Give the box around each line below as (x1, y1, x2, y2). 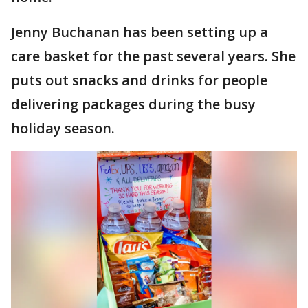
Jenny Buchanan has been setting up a (11, 23, 268, 42)
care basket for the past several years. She (11, 47, 296, 66)
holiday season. (11, 119, 115, 138)
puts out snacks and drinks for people (11, 71, 267, 90)
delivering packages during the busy (11, 95, 256, 114)
